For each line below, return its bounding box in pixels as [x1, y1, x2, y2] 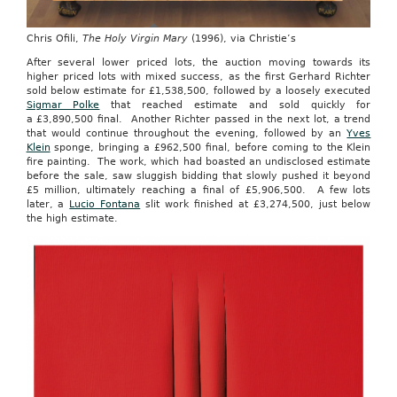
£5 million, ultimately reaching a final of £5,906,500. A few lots [26, 184, 371, 197]
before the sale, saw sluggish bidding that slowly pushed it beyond [26, 170, 371, 183]
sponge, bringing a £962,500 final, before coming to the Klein [50, 142, 371, 154]
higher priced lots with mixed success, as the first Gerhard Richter [26, 71, 371, 83]
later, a [26, 198, 70, 211]
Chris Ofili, [26, 33, 82, 45]
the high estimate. [26, 213, 118, 225]
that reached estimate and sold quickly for [99, 99, 371, 112]
